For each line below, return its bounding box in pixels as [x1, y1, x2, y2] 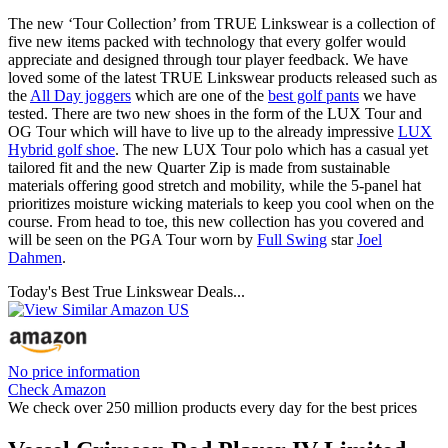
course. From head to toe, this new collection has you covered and [8, 212, 424, 230]
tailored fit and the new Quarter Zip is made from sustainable [8, 158, 390, 176]
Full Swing [257, 230, 327, 248]
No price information [8, 362, 140, 380]
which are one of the [131, 86, 268, 104]
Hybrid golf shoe [8, 140, 115, 158]
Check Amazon [8, 380, 106, 398]
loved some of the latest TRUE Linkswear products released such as [8, 68, 437, 86]
